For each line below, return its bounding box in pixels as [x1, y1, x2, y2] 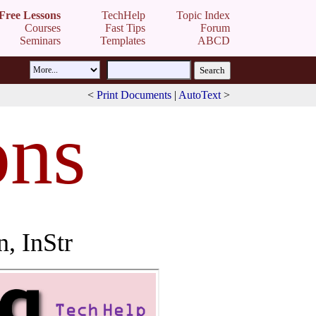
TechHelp [102, 9, 145, 21]
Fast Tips [105, 22, 145, 34]
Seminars [20, 35, 61, 47]
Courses [25, 22, 61, 34]
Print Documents [97, 89, 171, 101]
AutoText [178, 89, 221, 101]
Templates [100, 35, 145, 47]
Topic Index [176, 9, 230, 21]
